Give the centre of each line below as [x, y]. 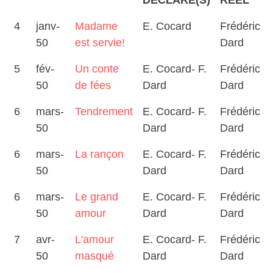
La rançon [99, 154]
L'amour [94, 239]
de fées [93, 85]
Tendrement [104, 112]
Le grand [97, 197]
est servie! [100, 43]
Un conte [97, 69]
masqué [94, 256]
